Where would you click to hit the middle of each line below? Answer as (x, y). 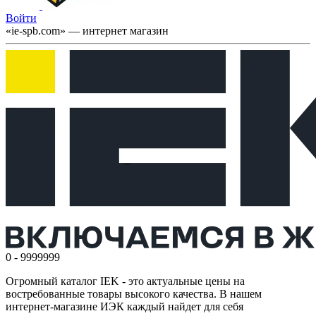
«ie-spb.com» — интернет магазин (87, 31)
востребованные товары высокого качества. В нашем (134, 294)
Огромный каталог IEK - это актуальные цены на (125, 281)
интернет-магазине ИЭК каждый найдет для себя (124, 307)
